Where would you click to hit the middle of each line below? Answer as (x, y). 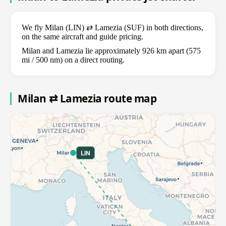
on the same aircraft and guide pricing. (82, 37)
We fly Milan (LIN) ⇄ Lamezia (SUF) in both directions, (112, 28)
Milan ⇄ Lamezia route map (87, 99)
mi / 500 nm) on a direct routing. (73, 60)
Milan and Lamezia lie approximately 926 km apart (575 (111, 51)
